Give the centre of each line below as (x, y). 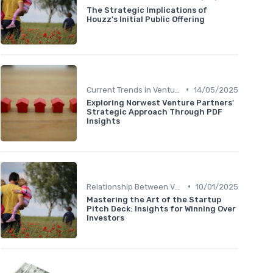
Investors (105, 218)
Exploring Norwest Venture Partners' (160, 102)
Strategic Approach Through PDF (154, 112)
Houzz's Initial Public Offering (146, 19)
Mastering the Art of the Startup (154, 199)
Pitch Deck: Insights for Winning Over (161, 208)
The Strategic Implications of (147, 10)
